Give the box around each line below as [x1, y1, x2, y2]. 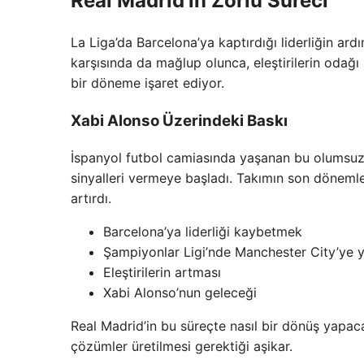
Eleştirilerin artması [103, 263, 221, 280]
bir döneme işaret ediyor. [71, 75, 224, 92]
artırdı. [71, 189, 111, 206]
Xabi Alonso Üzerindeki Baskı [71, 111, 288, 130]
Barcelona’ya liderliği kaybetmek [103, 223, 302, 240]
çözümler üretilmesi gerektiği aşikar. [71, 337, 292, 354]
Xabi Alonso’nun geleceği [103, 284, 257, 301]
